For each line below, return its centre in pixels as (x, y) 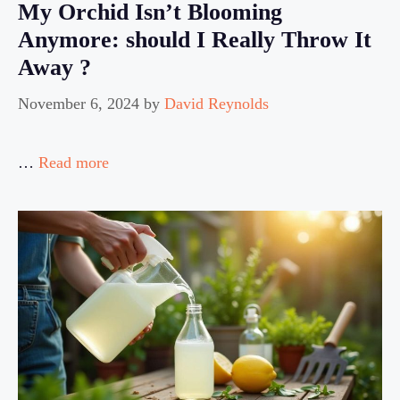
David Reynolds (217, 103)
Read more (74, 162)
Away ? (54, 67)
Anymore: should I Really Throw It (195, 39)
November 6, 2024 (79, 103)
